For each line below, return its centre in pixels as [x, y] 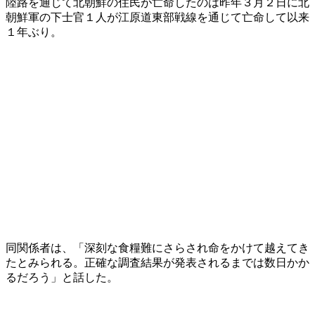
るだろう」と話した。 [62, 277]
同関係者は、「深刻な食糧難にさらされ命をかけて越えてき [157, 247]
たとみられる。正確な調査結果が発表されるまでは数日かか [157, 262]
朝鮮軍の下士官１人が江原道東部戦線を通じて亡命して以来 [157, 17]
